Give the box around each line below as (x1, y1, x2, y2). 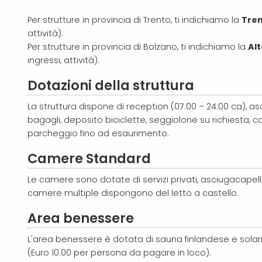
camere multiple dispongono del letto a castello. (27, 187, 239, 199)
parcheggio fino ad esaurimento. (27, 127, 169, 139)
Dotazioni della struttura (27, 75, 194, 95)
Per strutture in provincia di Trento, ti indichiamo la (27, 13, 242, 26)
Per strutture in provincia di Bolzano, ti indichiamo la (27, 40, 248, 53)
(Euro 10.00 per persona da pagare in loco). (27, 246, 213, 258)
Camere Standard (27, 149, 151, 168)
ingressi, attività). (27, 54, 99, 66)
